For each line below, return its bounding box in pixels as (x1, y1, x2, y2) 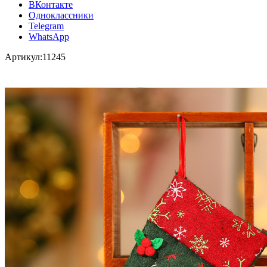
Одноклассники (29, 10, 94, 20)
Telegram (29, 20, 64, 31)
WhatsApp (29, 31, 69, 42)
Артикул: (5, 51, 42, 62)
